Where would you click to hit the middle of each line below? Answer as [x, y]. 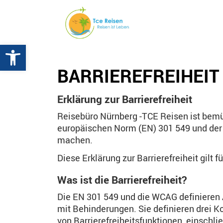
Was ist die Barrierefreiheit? [122, 180]
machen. [75, 140]
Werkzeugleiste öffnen [28, 49]
